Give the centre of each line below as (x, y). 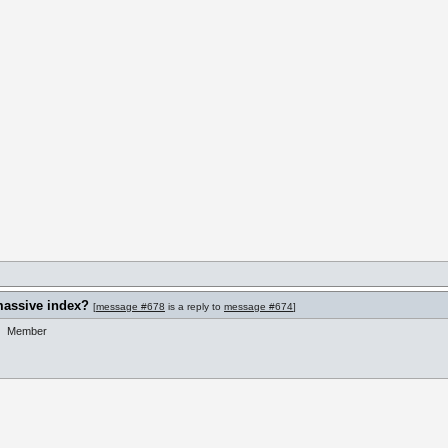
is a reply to (194, 306)
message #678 (130, 306)
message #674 (258, 306)
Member (27, 331)
